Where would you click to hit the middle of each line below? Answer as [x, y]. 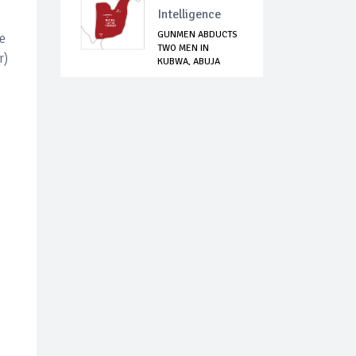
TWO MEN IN [183, 48]
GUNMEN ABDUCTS [197, 35]
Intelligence [189, 15]
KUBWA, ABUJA [189, 62]
